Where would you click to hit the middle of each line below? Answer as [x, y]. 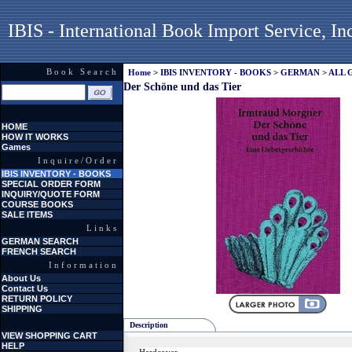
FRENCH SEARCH [39, 251]
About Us [21, 278]
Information [84, 265]
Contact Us [25, 288]
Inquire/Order [78, 160]
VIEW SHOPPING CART [49, 335]
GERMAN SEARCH [40, 241]
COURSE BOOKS [37, 204]
